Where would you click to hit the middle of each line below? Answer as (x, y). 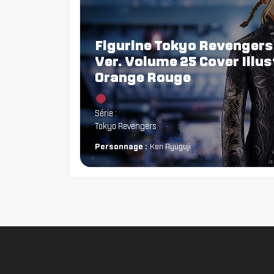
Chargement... (119, 98)
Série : (106, 113)
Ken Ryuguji (170, 146)
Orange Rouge (143, 77)
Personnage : (121, 146)
